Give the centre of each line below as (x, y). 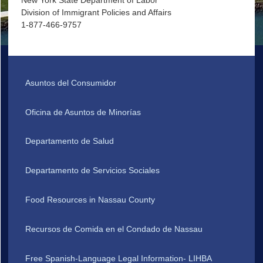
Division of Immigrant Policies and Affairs (96, 13)
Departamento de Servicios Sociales (93, 171)
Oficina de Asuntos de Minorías (83, 112)
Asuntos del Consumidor (71, 82)
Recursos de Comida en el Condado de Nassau (114, 229)
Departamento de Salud (70, 141)
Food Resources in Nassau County (90, 200)
